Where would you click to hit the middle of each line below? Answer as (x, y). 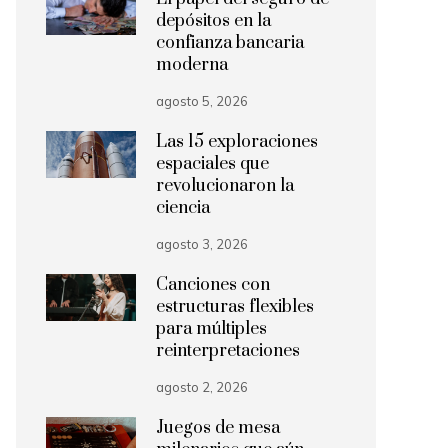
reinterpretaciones (228, 351)
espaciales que (212, 164)
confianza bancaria (230, 43)
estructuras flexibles (235, 307)
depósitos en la (213, 21)
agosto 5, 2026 (202, 101)
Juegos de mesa (218, 428)
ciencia (183, 208)
